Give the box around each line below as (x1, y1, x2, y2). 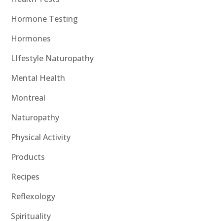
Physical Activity (11, 132, 71, 143)
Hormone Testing (11, 13, 78, 25)
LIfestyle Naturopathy (11, 53, 94, 64)
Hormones (11, 33, 51, 44)
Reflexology (11, 191, 56, 202)
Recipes (11, 171, 40, 183)
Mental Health (11, 73, 66, 84)
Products (11, 151, 45, 163)
